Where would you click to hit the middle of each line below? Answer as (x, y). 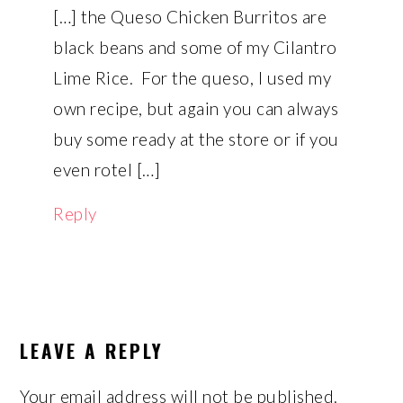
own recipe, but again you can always (196, 108)
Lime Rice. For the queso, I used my (193, 77)
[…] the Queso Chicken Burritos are (190, 16)
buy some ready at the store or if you (196, 139)
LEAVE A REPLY (92, 350)
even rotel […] (107, 169)
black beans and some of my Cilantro (195, 47)
